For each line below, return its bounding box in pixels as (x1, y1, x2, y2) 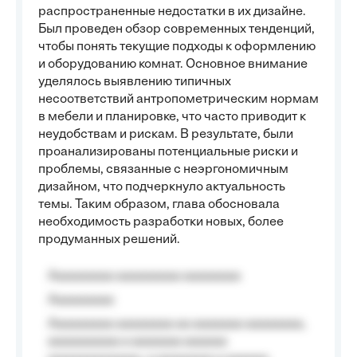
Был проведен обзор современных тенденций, (38, 23, 315, 36)
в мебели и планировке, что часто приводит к (38, 111, 306, 124)
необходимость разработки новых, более (38, 216, 284, 229)
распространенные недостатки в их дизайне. (38, 6, 306, 18)
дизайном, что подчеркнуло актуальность (38, 181, 285, 194)
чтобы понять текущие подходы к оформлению (38, 41, 316, 53)
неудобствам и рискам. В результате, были (38, 128, 293, 141)
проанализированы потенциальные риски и (38, 146, 298, 159)
